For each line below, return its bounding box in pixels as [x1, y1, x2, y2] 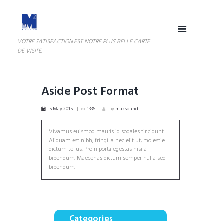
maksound [115, 105, 138, 113]
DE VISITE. [17, 46, 42, 57]
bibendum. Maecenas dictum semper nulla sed [49, 153, 166, 164]
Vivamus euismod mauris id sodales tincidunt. [49, 127, 165, 137]
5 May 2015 [49, 105, 73, 113]
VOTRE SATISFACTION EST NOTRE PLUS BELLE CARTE [17, 37, 150, 47]
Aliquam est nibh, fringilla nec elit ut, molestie [49, 136, 165, 146]
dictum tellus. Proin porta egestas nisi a [49, 145, 147, 155]
